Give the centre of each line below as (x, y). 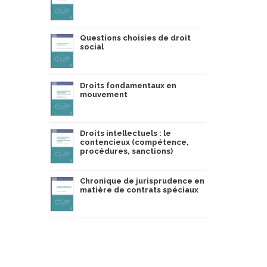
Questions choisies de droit (135, 38)
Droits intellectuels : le (125, 133)
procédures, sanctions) (126, 151)
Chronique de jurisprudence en (142, 181)
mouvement (103, 94)
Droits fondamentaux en (128, 86)
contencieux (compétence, (134, 142)
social (91, 47)
